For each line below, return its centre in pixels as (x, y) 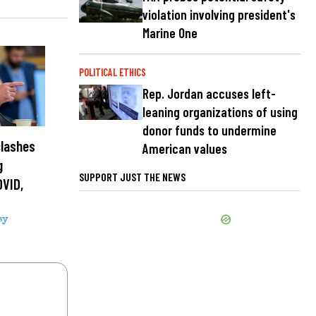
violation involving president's (219, 14)
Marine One (170, 32)
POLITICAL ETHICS (113, 72)
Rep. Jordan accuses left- (209, 93)
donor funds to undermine (209, 130)
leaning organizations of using (220, 111)
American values (185, 148)
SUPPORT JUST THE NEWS (132, 176)
